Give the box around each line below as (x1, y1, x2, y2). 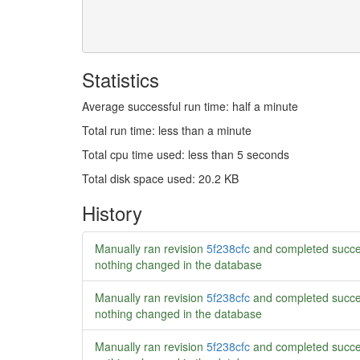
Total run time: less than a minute (82, 122, 252, 138)
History (82, 198, 142, 227)
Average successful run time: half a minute (82, 98, 298, 114)
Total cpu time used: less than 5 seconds (82, 146, 289, 162)
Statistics (82, 65, 159, 93)
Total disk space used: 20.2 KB (82, 170, 239, 186)
